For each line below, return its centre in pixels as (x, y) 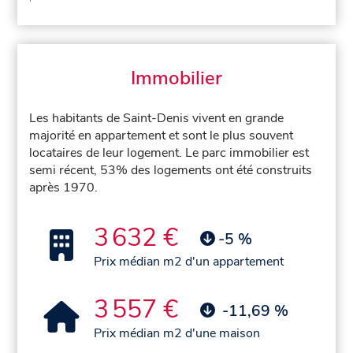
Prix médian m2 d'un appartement (189, 261)
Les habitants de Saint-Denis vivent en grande (157, 118)
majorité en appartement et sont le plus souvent (162, 135)
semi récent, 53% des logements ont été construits (171, 170)
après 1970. (64, 187)
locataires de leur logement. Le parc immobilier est (169, 152)
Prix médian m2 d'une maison (177, 333)
